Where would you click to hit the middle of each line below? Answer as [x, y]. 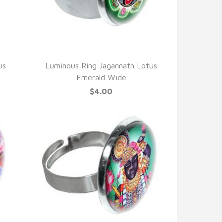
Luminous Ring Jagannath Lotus [101, 65]
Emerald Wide [101, 77]
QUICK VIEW [101, 53]
